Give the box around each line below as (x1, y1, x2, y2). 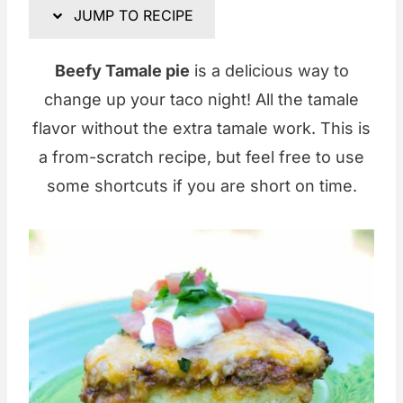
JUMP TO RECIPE (69, 6, 193, 25)
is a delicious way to (189, 61, 349, 81)
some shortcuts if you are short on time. (46, 176, 357, 196)
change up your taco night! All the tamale (44, 90, 359, 110)
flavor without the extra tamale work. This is (32, 119, 371, 139)
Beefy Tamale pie (54, 61, 190, 81)
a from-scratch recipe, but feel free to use (39, 148, 364, 167)
